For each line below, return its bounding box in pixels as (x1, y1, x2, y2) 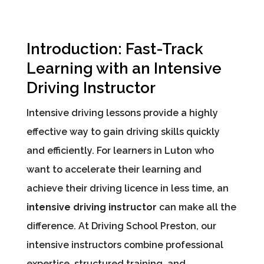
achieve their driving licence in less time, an (26, 183, 229, 194)
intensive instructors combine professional (26, 239, 223, 251)
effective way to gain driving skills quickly (26, 126, 220, 138)
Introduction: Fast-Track (26, 40, 203, 58)
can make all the (156, 202, 236, 213)
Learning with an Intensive (26, 60, 222, 78)
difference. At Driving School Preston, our (26, 220, 216, 232)
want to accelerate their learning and (26, 164, 202, 176)
